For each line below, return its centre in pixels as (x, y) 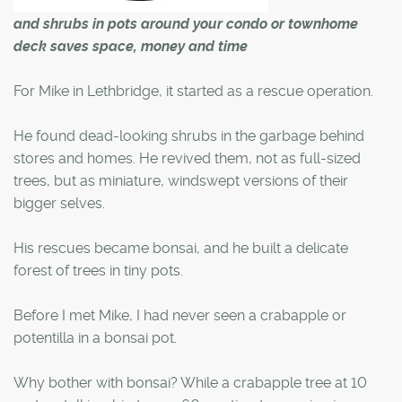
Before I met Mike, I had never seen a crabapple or (180, 315)
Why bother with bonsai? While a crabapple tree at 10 (190, 382)
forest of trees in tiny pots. (98, 270)
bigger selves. (59, 203)
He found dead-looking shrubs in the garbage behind (189, 135)
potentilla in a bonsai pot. (95, 337)
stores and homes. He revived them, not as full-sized (187, 158)
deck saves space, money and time (131, 46)
